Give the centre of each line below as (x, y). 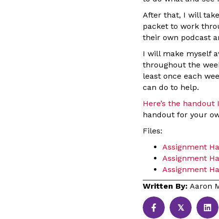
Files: (153, 131)
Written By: (165, 186)
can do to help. (171, 87)
